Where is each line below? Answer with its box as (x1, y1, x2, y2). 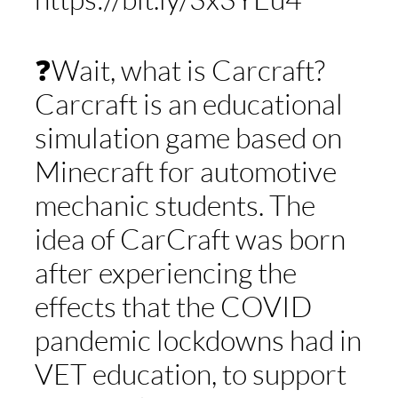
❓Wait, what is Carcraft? (34, 52, 325, 88)
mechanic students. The (34, 187, 315, 223)
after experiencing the (34, 255, 297, 291)
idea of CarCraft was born (34, 221, 346, 257)
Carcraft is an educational (34, 86, 343, 122)
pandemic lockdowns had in (34, 322, 362, 358)
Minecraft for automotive (34, 154, 337, 189)
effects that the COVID (34, 289, 312, 324)
